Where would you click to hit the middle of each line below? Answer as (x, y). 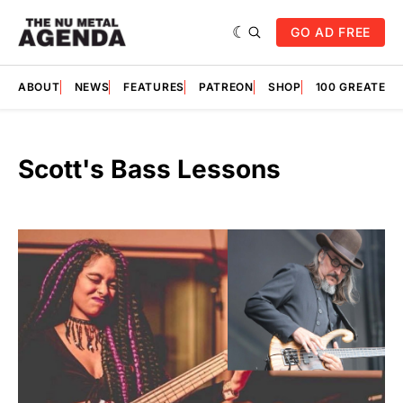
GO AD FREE (331, 32)
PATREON (226, 87)
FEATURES (154, 87)
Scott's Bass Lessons (149, 169)
